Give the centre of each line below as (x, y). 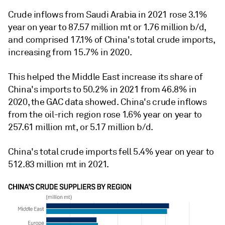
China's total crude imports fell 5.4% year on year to (111, 151)
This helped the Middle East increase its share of (105, 77)
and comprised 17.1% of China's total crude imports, (112, 39)
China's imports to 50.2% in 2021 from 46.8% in (102, 89)
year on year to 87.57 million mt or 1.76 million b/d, (107, 27)
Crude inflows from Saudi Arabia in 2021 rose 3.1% (108, 14)
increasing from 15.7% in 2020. (70, 52)
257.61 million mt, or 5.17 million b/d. (81, 127)
